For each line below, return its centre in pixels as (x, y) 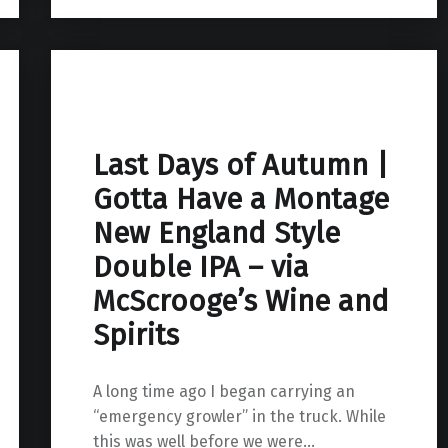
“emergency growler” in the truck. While (239, 416)
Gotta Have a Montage (240, 199)
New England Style (216, 233)
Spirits (135, 335)
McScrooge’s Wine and (240, 301)
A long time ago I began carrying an (223, 391)
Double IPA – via (200, 267)
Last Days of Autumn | (240, 165)
